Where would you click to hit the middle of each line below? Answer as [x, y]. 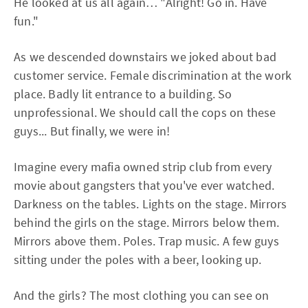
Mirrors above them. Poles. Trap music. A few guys [146, 241]
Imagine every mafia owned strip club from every [143, 167]
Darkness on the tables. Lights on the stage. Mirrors [151, 204]
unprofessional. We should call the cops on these [145, 112]
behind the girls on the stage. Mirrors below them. [147, 222]
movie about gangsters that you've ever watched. [144, 185]
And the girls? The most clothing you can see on [142, 295]
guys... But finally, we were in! [92, 131]
